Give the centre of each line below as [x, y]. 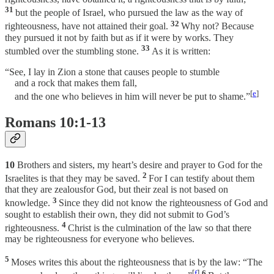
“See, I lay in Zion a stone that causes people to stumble [112, 72]
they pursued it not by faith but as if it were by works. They [119, 37]
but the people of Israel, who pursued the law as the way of [129, 13]
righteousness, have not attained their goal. [88, 26]
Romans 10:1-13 [55, 123]
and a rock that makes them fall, [71, 83]
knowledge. [29, 203]
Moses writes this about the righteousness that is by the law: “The [137, 262]
